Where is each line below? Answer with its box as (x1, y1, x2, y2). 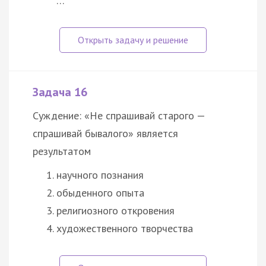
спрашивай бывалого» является (33, 126, 178, 140)
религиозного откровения (56, 203, 175, 217)
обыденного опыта (56, 185, 144, 199)
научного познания (56, 167, 144, 182)
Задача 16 (33, 84, 87, 100)
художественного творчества (56, 221, 193, 235)
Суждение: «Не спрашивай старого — (33, 108, 205, 122)
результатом (33, 144, 91, 158)
